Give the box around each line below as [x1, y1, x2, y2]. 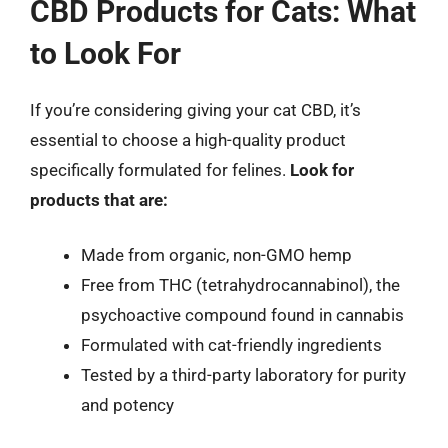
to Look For [30, 35, 181, 71]
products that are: [30, 189, 168, 210]
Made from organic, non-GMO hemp [81, 245, 352, 265]
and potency [81, 395, 174, 415]
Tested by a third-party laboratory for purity [81, 365, 406, 385]
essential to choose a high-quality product [30, 129, 346, 150]
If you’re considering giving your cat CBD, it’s [30, 99, 361, 120]
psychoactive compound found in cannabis [81, 305, 404, 325]
